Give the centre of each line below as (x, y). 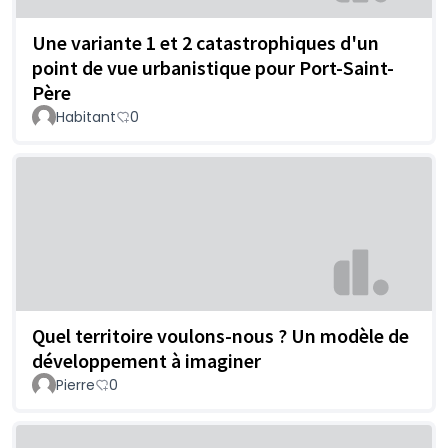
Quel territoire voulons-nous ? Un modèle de (220, 335)
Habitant (86, 117)
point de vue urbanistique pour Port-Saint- (213, 68)
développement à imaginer (146, 360)
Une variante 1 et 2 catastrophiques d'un (205, 43)
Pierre (75, 384)
